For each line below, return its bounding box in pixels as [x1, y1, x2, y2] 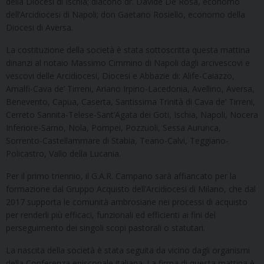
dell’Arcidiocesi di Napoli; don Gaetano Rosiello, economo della [6, 8, 245, 20]
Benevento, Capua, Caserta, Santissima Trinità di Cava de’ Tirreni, [6, 95, 255, 107]
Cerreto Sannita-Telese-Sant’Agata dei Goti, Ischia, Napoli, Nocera [6, 108, 258, 120]
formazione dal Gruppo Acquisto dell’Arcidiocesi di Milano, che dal [6, 183, 256, 194]
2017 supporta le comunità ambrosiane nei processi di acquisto [6, 196, 247, 207]
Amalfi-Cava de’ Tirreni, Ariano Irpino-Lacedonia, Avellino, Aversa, [6, 82, 255, 94]
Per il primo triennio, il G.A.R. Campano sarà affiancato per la [6, 170, 236, 181]
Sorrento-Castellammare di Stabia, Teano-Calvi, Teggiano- [6, 134, 229, 146]
